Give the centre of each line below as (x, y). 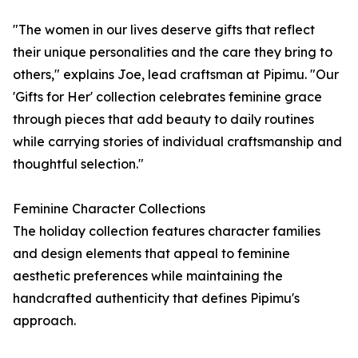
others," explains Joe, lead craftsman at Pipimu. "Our (176, 75)
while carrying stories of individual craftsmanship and (177, 142)
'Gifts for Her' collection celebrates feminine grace (167, 97)
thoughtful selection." (78, 164)
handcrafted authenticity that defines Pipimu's (156, 298)
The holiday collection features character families (167, 231)
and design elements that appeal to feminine (151, 254)
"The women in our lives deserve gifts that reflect (164, 30)
